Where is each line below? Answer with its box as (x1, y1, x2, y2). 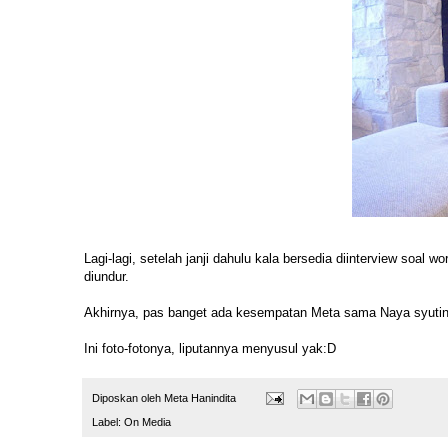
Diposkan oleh (92, 391, 164, 404)
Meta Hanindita (164, 391, 236, 404)
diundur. (84, 269, 129, 285)
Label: (92, 415, 124, 428)
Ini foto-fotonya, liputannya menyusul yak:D (84, 341, 336, 357)
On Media (124, 415, 171, 428)
